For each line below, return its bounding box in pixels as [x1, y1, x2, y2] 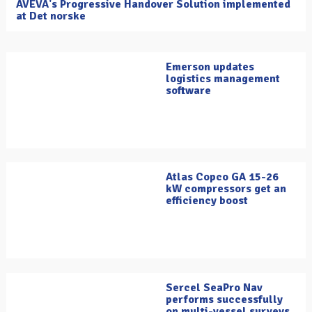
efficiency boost [166, 194, 248, 208]
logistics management [166, 72, 280, 86]
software [166, 84, 211, 98]
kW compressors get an [166, 182, 286, 196]
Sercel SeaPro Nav [166, 281, 263, 295]
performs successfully [166, 292, 283, 307]
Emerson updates [166, 60, 254, 75]
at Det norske [16, 9, 86, 24]
